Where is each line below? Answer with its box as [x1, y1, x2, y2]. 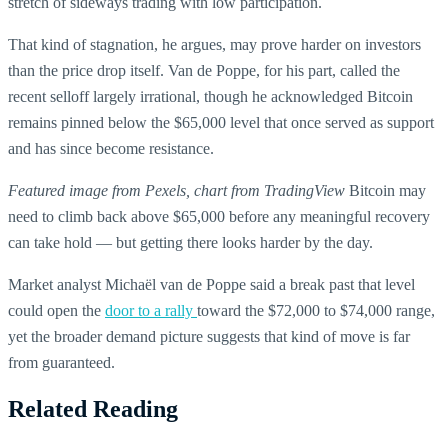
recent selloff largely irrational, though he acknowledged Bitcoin [8, 87, 413, 105]
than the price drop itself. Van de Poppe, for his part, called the [8, 61, 400, 79]
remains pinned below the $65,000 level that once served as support [8, 113, 434, 131]
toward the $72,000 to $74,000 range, [197, 301, 435, 319]
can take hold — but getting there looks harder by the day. [8, 233, 373, 251]
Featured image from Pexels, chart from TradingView [8, 181, 349, 199]
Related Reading [8, 395, 178, 422]
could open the [8, 301, 105, 319]
